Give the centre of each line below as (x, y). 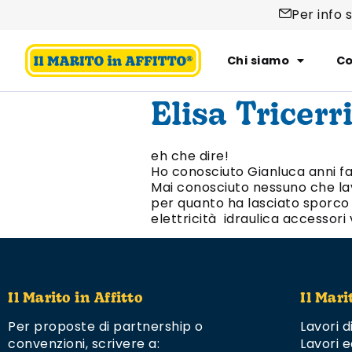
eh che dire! (190, 156)
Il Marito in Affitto (75, 299)
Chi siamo (258, 60)
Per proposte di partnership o (106, 327)
